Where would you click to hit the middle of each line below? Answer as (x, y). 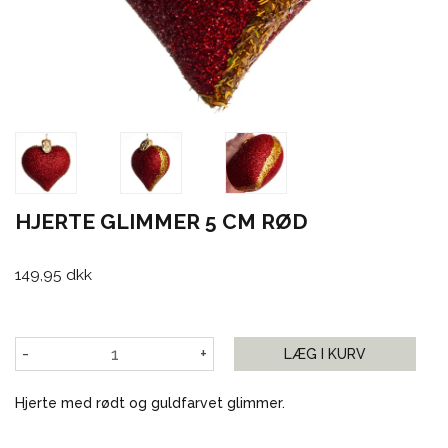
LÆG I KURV (325, 354)
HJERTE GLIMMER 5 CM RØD (169, 221)
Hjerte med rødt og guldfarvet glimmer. (150, 403)
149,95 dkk (53, 275)
